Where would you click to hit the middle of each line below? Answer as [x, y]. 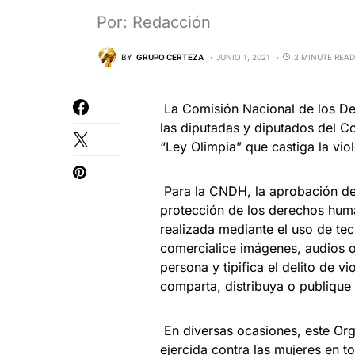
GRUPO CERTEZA [170, 57]
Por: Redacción [154, 23]
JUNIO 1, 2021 [243, 57]
